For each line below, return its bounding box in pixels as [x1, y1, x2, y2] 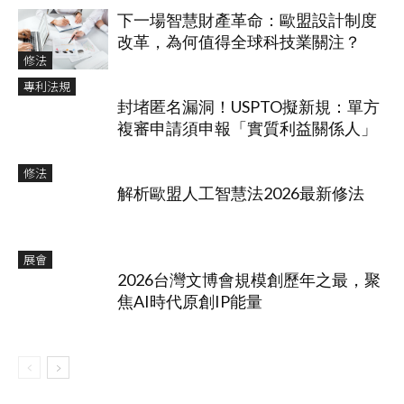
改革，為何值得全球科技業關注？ [117, 32, 361, 52]
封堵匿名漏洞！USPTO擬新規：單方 [117, 96, 380, 117]
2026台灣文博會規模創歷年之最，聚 [117, 270, 381, 290]
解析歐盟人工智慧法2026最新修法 [117, 183, 364, 204]
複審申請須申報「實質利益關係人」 [117, 118, 377, 139]
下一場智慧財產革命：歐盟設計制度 [117, 10, 377, 31]
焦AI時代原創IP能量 [117, 291, 262, 312]
